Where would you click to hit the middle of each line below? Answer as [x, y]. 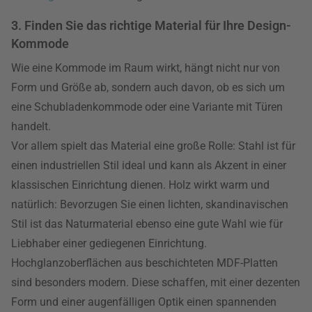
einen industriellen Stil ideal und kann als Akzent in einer [149, 165]
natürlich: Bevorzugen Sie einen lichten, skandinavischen [150, 204]
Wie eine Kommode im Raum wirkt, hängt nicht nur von [146, 68]
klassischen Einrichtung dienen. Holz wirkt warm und [140, 185]
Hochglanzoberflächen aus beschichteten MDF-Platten [145, 263]
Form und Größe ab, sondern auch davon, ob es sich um [148, 87]
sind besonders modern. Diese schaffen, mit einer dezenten [156, 282]
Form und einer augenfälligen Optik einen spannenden [144, 302]
